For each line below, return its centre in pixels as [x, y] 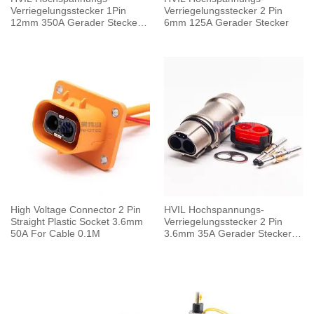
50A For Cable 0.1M [55, 234]
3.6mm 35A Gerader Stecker [227, 234]
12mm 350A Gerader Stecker [75, 23]
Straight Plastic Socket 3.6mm [76, 222]
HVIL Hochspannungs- [214, 210]
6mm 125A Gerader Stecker [226, 23]
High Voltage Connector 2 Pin [75, 210]
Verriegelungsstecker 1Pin [68, 11]
